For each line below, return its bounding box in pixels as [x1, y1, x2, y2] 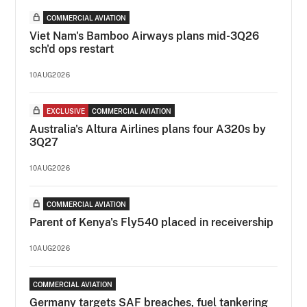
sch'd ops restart [29, 42, 114, 56]
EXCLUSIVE [47, 106, 86, 115]
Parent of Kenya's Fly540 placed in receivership [29, 215, 274, 229]
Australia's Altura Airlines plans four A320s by [29, 122, 267, 136]
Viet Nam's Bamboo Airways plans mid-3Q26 [29, 29, 260, 42]
